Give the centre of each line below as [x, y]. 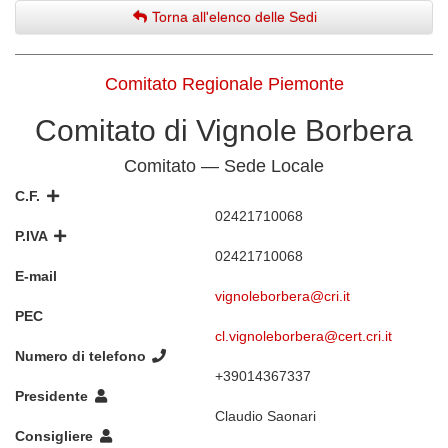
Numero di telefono [82, 356]
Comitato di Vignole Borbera [224, 130]
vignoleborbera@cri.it [282, 296]
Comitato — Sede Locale [224, 166]
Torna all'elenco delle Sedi [233, 17]
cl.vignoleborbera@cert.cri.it [303, 336]
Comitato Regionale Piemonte [224, 84]
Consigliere [56, 436]
